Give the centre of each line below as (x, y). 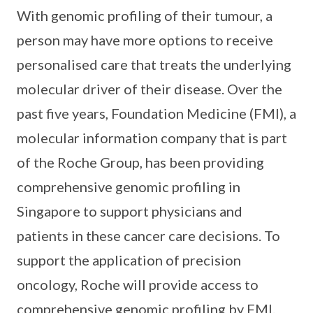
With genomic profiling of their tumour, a (145, 16)
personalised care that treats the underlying (154, 65)
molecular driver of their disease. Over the (150, 89)
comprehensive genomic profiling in (129, 187)
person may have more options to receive (145, 40)
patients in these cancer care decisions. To (148, 236)
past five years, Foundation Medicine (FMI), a (156, 114)
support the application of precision (129, 260)
